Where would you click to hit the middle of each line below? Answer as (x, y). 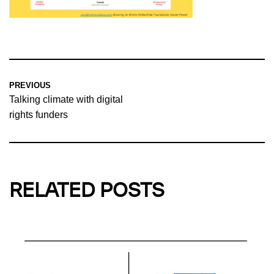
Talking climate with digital (66, 99)
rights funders (39, 114)
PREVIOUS (30, 85)
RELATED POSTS (87, 191)
